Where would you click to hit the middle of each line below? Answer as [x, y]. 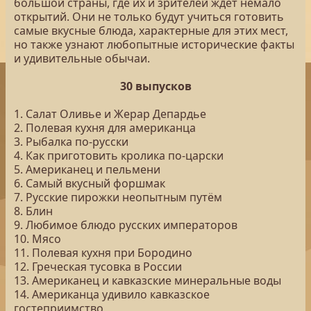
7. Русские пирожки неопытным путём [118, 197]
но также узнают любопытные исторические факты [154, 44]
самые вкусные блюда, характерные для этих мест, [151, 31]
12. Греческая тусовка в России [98, 267]
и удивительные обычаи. [82, 58]
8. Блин [33, 211]
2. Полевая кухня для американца [105, 128]
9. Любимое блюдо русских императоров [126, 225]
